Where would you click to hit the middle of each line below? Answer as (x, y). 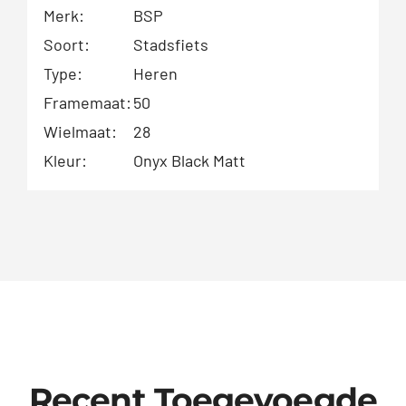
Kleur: (65, 161)
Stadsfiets (170, 45)
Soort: (66, 45)
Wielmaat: (80, 132)
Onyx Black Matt (189, 161)
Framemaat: (87, 103)
